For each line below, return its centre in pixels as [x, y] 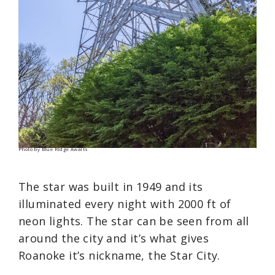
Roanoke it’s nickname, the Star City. [119, 256]
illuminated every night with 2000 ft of [125, 204]
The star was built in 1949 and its [111, 187]
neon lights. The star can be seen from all [134, 221]
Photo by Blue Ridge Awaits [53, 149]
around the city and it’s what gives [114, 238]
